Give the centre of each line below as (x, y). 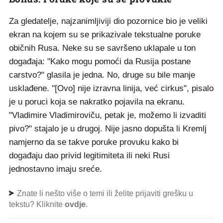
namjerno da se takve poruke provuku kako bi (94, 142)
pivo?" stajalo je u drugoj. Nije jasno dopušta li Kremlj (108, 129)
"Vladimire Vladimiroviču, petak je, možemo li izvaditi (108, 115)
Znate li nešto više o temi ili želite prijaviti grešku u (104, 194)
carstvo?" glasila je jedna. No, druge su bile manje (102, 75)
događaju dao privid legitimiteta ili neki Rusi (89, 156)
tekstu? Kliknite (37, 205)
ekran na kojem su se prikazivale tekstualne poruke (105, 35)
